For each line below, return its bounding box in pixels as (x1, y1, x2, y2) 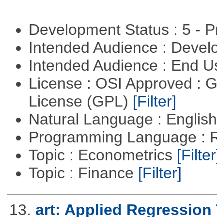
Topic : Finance (28, 164, 138, 182)
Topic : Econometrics (28, 146, 177, 164)
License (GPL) (28, 92, 133, 110)
